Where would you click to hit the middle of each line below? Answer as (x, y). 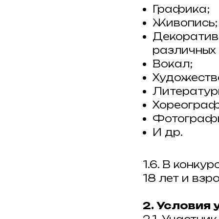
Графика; (181, 9)
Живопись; (185, 22)
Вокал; (173, 64)
